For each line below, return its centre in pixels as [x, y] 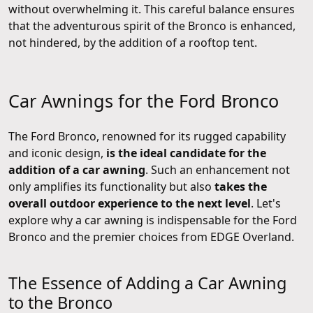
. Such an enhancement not [218, 170]
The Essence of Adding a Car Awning [147, 283]
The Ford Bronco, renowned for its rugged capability [147, 137]
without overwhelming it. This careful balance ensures [152, 9]
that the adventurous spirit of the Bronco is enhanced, [152, 26]
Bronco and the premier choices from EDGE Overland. [151, 237]
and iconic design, [57, 153]
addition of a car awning [77, 170]
